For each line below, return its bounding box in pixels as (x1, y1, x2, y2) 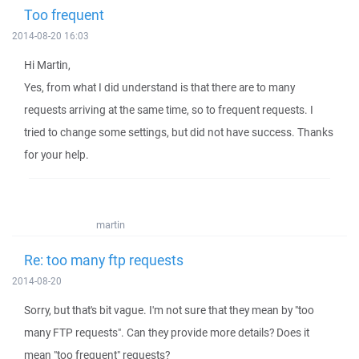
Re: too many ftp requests (24, 250, 184, 269)
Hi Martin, (24, 58, 71, 72)
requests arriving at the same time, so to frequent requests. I (24, 103, 313, 117)
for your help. (24, 147, 89, 162)
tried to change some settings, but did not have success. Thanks (24, 125, 333, 139)
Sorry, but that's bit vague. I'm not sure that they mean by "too (24, 303, 314, 317)
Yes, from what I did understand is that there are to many (24, 80, 295, 95)
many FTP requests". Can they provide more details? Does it (24, 325, 309, 340)
